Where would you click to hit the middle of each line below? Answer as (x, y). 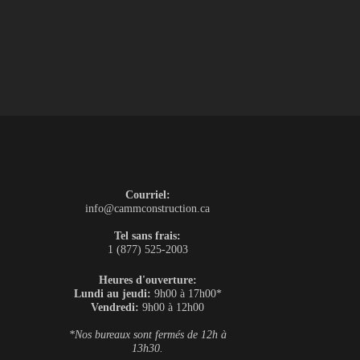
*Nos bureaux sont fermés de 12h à (147, 335)
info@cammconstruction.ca (148, 208)
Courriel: (147, 194)
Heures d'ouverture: (147, 280)
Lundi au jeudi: (112, 294)
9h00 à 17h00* (186, 294)
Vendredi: (115, 307)
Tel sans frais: (148, 235)
